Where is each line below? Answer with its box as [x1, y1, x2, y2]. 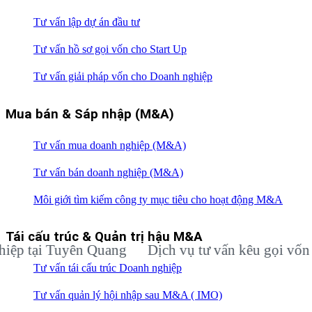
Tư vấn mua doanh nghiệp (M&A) [33, 139, 186, 151]
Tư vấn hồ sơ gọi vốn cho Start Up [33, 43, 187, 56]
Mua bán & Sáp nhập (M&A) [6, 107, 174, 122]
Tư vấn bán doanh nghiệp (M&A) [33, 166, 183, 178]
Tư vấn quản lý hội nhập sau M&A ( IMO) [33, 289, 222, 302]
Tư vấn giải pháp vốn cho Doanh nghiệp [33, 70, 212, 83]
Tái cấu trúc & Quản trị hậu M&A [6, 229, 203, 245]
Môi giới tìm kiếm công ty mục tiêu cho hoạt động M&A [33, 193, 283, 205]
